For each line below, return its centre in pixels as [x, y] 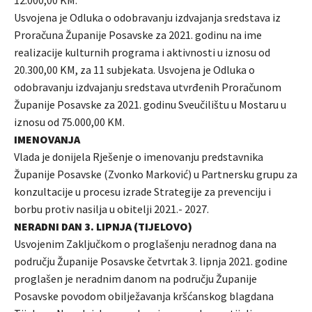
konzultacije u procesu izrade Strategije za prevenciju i [142, 192]
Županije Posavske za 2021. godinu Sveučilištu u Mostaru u [150, 105]
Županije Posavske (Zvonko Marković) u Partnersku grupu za [156, 174]
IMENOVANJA [47, 140]
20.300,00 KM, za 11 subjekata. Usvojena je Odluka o [134, 70]
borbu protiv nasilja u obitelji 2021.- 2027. [111, 209]
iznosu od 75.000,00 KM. [69, 122]
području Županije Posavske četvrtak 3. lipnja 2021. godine [151, 262]
